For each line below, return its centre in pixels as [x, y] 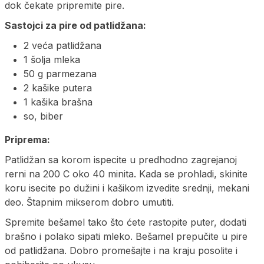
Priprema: [27, 139]
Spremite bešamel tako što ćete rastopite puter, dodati [126, 222]
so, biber [43, 116]
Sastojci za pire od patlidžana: [75, 25]
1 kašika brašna [58, 102]
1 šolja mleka [52, 59]
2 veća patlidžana [62, 45]
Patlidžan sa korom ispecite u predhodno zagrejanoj [121, 159]
